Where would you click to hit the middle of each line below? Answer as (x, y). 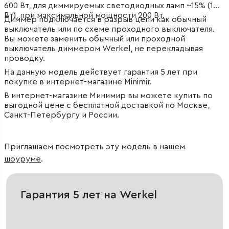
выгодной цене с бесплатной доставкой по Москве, (107, 106)
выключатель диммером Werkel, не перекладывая (104, 49)
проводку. (25, 59)
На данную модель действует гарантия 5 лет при (101, 72)
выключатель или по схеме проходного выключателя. (109, 29)
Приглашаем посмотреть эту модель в (82, 147)
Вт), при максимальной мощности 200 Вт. (84, 16)
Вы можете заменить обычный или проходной (95, 39)
